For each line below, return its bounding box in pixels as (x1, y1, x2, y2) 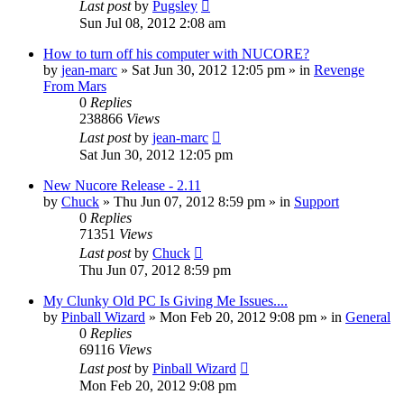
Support (294, 194, 339, 210)
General (345, 309, 390, 326)
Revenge (314, 62, 364, 78)
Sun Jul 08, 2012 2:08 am (79, 15, 225, 32)
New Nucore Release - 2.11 (43, 178, 201, 194)
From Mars (43, 78, 106, 95)
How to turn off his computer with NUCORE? (43, 46, 309, 62)
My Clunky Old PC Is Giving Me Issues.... (43, 293, 288, 309)
